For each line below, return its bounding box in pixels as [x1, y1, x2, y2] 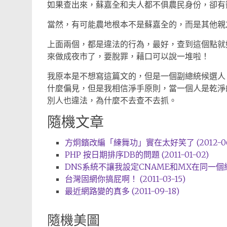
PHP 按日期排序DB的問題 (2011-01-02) [65, 149, 209, 160]
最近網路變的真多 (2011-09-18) [65, 186, 179, 196]
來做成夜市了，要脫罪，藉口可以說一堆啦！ [47, 51, 209, 61]
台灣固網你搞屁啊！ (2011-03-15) [65, 174, 185, 184]
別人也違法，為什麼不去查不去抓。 [47, 95, 177, 105]
